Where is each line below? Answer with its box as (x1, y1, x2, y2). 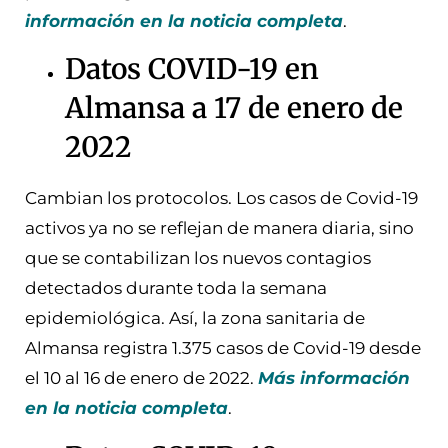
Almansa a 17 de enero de (65, 90, 403, 127)
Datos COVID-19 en (65, 51, 319, 88)
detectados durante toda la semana (25, 278, 327, 299)
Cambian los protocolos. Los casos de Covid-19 (25, 188, 418, 209)
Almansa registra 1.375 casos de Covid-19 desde (25, 338, 421, 359)
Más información (258, 368, 410, 389)
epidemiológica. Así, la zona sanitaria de (25, 308, 365, 329)
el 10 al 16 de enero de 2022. (25, 368, 258, 389)
